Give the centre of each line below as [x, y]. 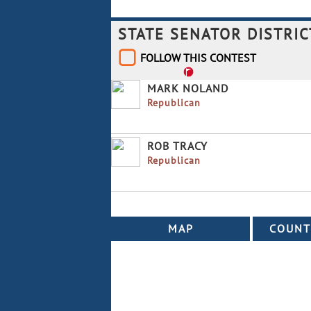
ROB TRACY [177, 145]
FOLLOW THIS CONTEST [198, 57]
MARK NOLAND [188, 88]
